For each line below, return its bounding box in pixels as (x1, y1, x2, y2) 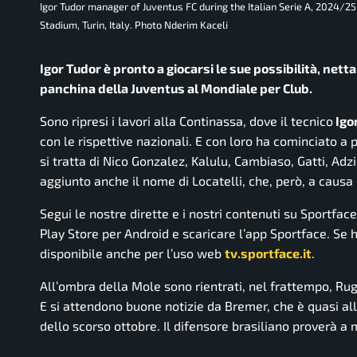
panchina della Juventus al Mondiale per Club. (40, 80, 312, 96)
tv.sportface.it (225, 245, 312, 261)
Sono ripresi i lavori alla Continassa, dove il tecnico (40, 113, 333, 129)
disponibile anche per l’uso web (40, 245, 225, 261)
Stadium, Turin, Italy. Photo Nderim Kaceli (40, 18, 228, 32)
